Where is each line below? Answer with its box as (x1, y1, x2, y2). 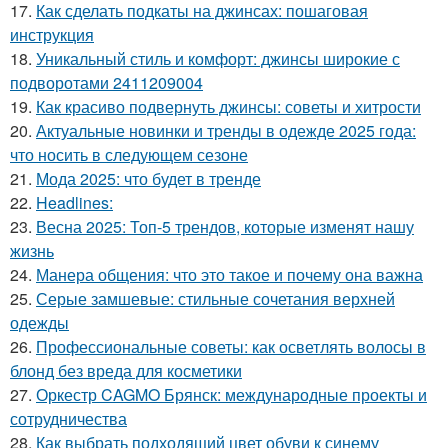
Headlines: (36, 190, 113, 214)
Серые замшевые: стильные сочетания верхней (36, 286, 395, 310)
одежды (10, 310, 69, 334)
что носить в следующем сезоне (10, 142, 248, 166)
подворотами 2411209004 (10, 70, 203, 94)
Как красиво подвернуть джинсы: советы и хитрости (36, 94, 421, 118)
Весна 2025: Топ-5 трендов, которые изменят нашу (36, 214, 414, 238)
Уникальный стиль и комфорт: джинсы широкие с (36, 46, 400, 70)
